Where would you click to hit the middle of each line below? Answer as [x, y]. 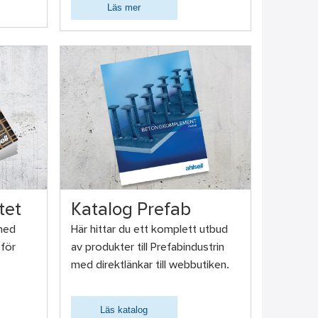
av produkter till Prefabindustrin [147, 248]
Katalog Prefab [131, 211]
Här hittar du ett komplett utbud [149, 230]
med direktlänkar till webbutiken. [150, 265]
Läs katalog [124, 310]
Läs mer [124, 7]
